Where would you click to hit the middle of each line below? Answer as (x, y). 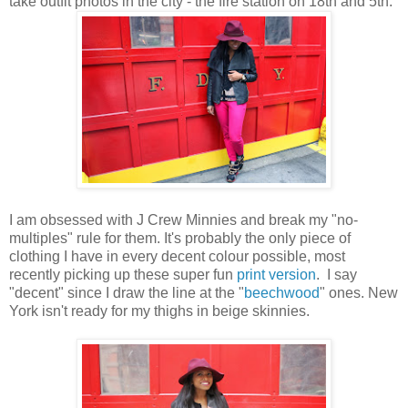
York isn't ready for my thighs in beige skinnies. (161, 311)
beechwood (282, 292)
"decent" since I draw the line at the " (127, 292)
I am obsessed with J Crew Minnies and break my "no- (184, 219)
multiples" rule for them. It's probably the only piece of (180, 238)
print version (276, 274)
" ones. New (359, 292)
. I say (337, 274)
